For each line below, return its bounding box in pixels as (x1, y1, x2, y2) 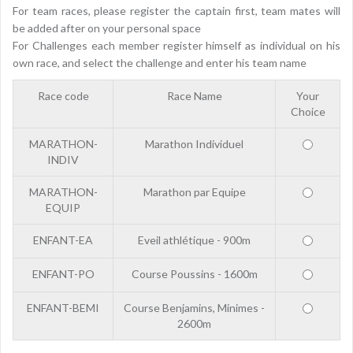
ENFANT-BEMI (27, 301, 99, 315)
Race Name (166, 89, 222, 103)
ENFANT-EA (33, 233, 93, 247)
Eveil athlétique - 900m (138, 233, 251, 247)
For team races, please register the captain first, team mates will (13, 4, 340, 18)
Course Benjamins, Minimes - (124, 301, 265, 315)
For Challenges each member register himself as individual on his (13, 39, 340, 53)
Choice (290, 105, 325, 119)
